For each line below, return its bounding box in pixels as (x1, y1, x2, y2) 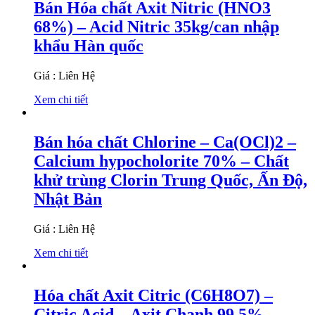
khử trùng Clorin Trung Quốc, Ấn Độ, (34, 171, 307, 190)
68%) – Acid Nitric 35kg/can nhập (34, 18, 279, 37)
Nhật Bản (34, 190, 102, 209)
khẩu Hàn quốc (34, 37, 143, 56)
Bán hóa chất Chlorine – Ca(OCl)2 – (34, 133, 296, 152)
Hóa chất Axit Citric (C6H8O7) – (34, 285, 273, 304)
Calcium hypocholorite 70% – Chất (34, 152, 289, 171)
